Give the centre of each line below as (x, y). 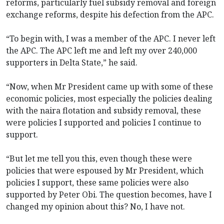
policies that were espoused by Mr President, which (105, 170)
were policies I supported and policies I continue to (103, 122)
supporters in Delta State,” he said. (72, 62)
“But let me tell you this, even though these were (99, 158)
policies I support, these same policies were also (97, 182)
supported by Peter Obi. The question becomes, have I (109, 194)
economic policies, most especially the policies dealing (109, 98)
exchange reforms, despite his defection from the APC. (110, 14)
